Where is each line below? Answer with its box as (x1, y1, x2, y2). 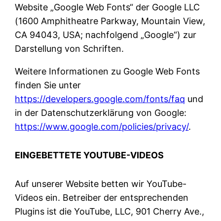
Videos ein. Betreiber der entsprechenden (15, 192, 189, 203)
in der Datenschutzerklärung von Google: (15, 107, 187, 118)
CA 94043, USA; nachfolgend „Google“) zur (15, 29, 197, 40)
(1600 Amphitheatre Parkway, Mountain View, (15, 15, 206, 26)
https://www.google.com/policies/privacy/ (15, 121, 189, 132)
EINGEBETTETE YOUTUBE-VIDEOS (15, 149, 164, 160)
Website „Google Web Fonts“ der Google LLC (15, 1, 200, 12)
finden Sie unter (15, 79, 81, 90)
